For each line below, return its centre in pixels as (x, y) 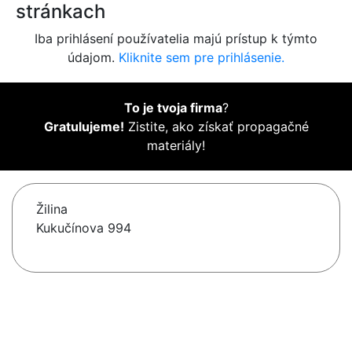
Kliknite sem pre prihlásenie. (202, 58)
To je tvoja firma (173, 108)
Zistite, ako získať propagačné (216, 127)
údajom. (93, 58)
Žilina (52, 209)
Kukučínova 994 (84, 228)
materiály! (176, 146)
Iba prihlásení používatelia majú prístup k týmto (176, 39)
